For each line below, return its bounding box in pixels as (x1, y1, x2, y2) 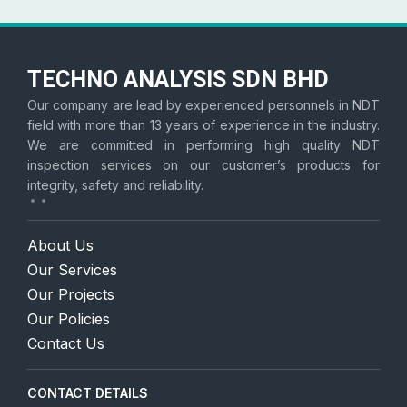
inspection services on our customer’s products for (27, 156, 380, 173)
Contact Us (27, 333, 105, 352)
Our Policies (27, 309, 111, 328)
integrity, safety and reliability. (27, 176, 204, 193)
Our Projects (27, 284, 115, 303)
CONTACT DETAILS (27, 384, 149, 401)
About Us (27, 235, 94, 254)
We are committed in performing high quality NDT (27, 136, 380, 153)
